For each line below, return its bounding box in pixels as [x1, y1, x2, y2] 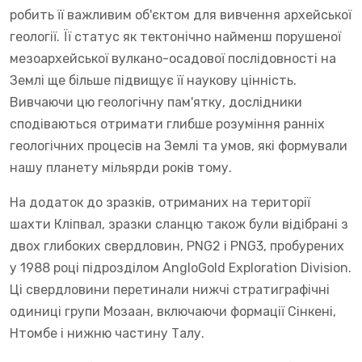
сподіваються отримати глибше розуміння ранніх [10, 116, 325, 132]
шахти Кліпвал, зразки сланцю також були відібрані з [10, 216, 348, 232]
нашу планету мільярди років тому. [10, 159, 232, 175]
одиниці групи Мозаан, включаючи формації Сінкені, [10, 303, 336, 319]
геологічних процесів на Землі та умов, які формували [10, 137, 347, 154]
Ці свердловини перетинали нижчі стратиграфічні [10, 281, 330, 297]
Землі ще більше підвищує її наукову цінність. [10, 72, 297, 88]
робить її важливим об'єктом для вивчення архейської [10, 6, 351, 23]
